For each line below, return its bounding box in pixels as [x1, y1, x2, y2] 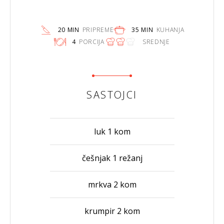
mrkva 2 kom [87, 178, 136, 190]
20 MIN [57, 25, 79, 34]
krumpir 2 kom [84, 205, 140, 216]
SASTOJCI [86, 87, 137, 101]
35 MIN [131, 25, 153, 34]
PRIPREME [82, 25, 114, 34]
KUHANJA [156, 25, 184, 34]
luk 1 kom [93, 125, 130, 137]
